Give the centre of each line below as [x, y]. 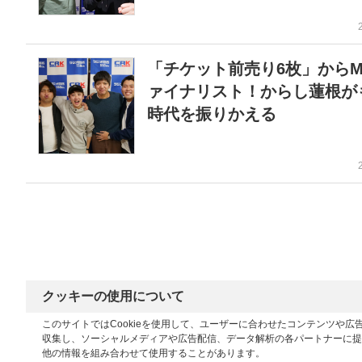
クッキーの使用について [113, 296]
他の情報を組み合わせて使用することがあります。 [154, 353]
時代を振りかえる [212, 114]
